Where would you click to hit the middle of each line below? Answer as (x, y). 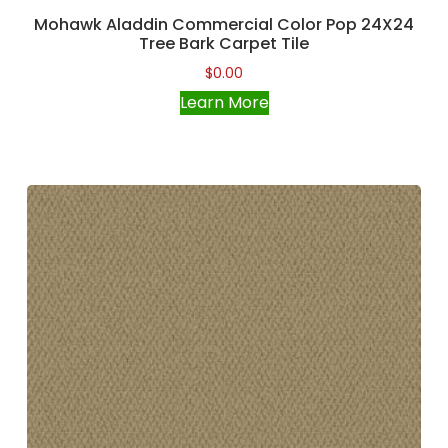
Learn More (224, 102)
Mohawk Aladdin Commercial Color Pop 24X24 (224, 24)
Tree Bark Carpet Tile (224, 43)
